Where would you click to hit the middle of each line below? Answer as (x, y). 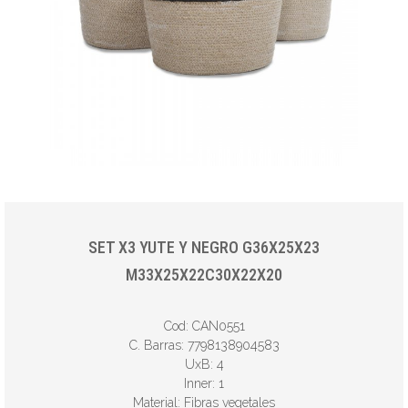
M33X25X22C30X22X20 (204, 275)
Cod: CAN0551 (204, 326)
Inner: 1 (204, 383)
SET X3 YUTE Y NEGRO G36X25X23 (204, 247)
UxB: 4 (204, 364)
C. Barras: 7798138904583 (204, 345)
